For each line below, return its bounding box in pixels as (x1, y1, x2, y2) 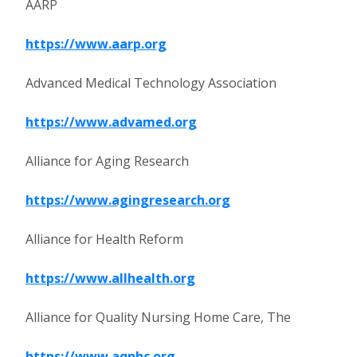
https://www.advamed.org (25, 113, 197, 131)
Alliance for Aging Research (25, 152, 189, 170)
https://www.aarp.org (25, 35, 167, 53)
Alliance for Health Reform (25, 230, 183, 248)
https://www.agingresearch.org (25, 191, 230, 209)
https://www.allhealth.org (25, 269, 195, 287)
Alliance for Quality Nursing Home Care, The (25, 308, 291, 326)
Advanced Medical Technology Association (25, 74, 277, 92)
